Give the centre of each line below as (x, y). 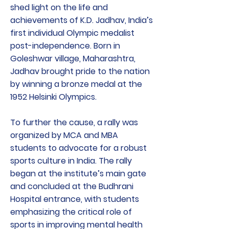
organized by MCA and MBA (64, 135)
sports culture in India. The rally (71, 161)
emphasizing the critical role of (71, 212)
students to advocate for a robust (78, 148)
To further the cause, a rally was (74, 122)
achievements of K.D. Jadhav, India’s (82, 20)
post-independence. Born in (65, 46)
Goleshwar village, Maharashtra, (73, 59)
